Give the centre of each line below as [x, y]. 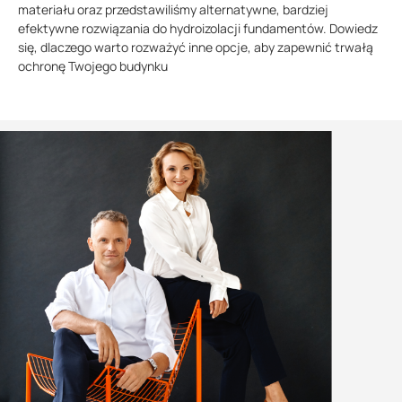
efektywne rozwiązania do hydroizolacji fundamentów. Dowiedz [198, 29]
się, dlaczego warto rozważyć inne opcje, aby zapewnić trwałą [196, 48]
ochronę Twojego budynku [93, 66]
